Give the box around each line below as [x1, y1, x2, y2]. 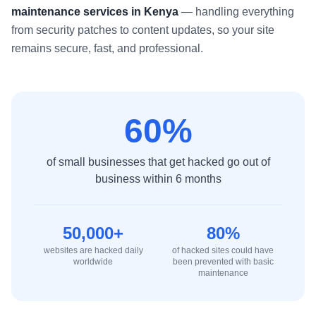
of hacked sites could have [172, 245, 274, 255]
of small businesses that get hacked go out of [46, 156, 270, 168]
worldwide [73, 257, 113, 267]
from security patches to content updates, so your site [11, 24, 274, 36]
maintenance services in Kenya [11, 6, 178, 18]
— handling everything [178, 6, 294, 18]
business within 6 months [95, 173, 221, 185]
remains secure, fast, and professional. [11, 42, 203, 54]
